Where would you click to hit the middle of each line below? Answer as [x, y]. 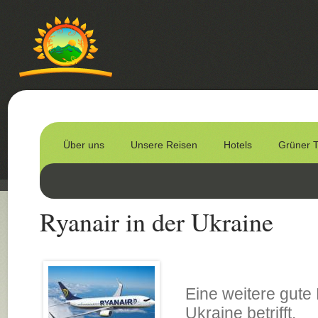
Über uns [83, 145]
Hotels [237, 145]
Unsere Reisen [164, 145]
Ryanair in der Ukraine [156, 221]
